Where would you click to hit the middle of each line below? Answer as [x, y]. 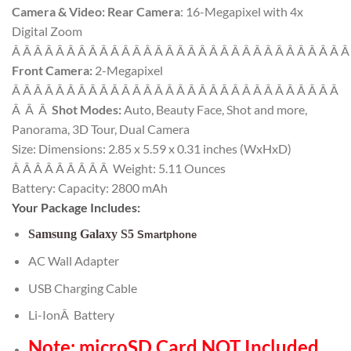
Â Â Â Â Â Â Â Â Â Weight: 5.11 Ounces [119, 168]
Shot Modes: [87, 109]
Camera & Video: [58, 11]
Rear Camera [144, 11]
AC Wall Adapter [73, 261]
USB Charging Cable [82, 288]
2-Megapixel [128, 70]
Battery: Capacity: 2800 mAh [90, 187]
